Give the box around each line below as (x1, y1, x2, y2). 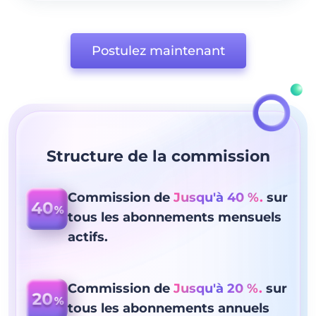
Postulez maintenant (91, 43, 225, 59)
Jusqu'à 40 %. (174, 190, 264, 205)
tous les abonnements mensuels (68, 209, 282, 225)
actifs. (68, 229, 109, 245)
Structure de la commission (46, 147, 270, 166)
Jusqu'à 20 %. (174, 281, 263, 296)
